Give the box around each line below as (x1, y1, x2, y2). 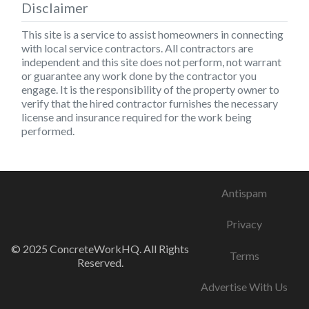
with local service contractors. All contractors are (21, 41, 253, 54)
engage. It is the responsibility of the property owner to (21, 82, 279, 96)
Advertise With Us (201, 280, 288, 294)
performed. (21, 123, 74, 137)
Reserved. (77, 255, 123, 269)
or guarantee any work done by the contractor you (21, 68, 257, 82)
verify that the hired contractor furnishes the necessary (21, 96, 278, 110)
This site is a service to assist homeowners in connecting (21, 27, 283, 41)
